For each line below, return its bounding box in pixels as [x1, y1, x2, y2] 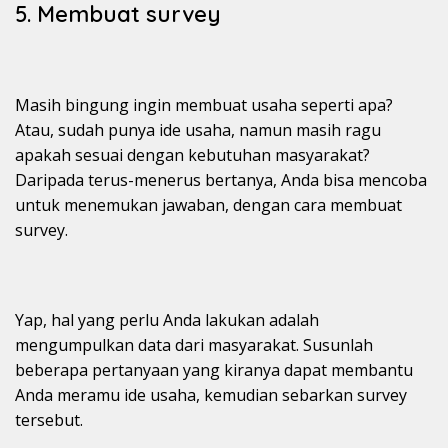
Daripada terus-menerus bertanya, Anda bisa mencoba [15, 169, 427, 192]
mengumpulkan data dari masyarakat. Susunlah [15, 334, 373, 357]
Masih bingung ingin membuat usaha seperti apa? [15, 94, 393, 117]
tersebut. [15, 409, 83, 432]
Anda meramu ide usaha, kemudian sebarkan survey [15, 384, 407, 407]
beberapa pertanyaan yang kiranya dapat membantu [15, 359, 413, 382]
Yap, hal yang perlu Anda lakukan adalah [15, 309, 319, 332]
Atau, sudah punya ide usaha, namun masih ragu [15, 119, 381, 142]
